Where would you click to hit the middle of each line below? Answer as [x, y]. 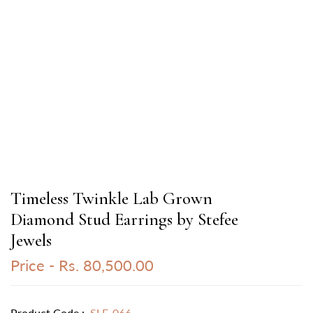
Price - [32, 265]
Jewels [31, 240]
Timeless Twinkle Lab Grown [111, 198]
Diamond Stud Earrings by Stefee [124, 219]
